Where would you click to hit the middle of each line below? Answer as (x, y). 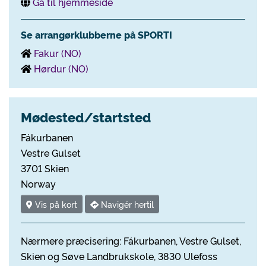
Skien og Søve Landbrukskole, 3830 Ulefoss (119, 256)
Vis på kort (55, 204)
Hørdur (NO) (61, 68)
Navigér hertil (126, 204)
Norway (38, 183)
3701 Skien (45, 168)
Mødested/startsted (86, 117)
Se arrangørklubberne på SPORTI (96, 34)
